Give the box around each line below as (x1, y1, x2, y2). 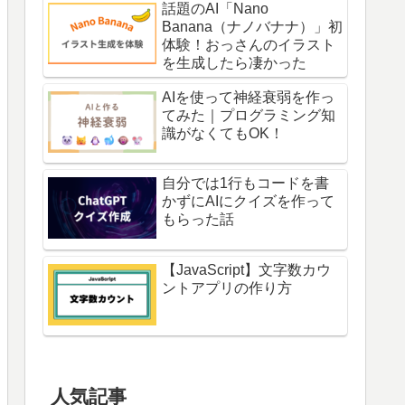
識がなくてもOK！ (162, 125, 284, 141)
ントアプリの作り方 (162, 279, 292, 296)
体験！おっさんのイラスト (162, 36, 335, 52)
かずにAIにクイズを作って (162, 193, 334, 210)
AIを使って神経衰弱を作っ (162, 89, 334, 105)
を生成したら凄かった (162, 54, 306, 71)
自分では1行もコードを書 (162, 175, 329, 192)
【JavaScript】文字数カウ (162, 261, 331, 278)
